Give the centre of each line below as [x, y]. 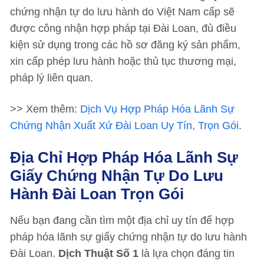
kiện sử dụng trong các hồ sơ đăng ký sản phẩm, [125, 45]
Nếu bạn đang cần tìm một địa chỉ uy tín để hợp [122, 220]
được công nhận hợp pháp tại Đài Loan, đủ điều [123, 28]
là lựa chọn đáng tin [187, 253]
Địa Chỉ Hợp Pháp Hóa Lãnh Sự [124, 157]
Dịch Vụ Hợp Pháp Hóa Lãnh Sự [157, 109]
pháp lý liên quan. [52, 78]
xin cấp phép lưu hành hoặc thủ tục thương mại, [123, 61]
